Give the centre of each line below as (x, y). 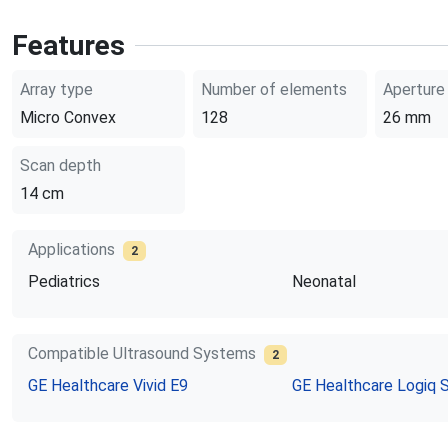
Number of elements (274, 89)
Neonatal (323, 281)
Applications (71, 249)
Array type (56, 89)
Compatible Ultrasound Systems (141, 353)
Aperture (413, 89)
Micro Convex (67, 117)
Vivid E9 (160, 385)
